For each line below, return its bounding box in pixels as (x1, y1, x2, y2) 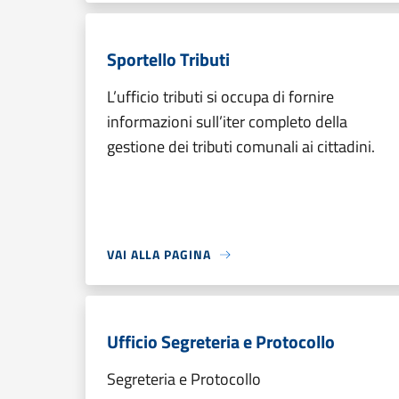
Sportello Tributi (107, 45, 230, 73)
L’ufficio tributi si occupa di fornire (107, 85, 334, 109)
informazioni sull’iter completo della (107, 110, 347, 134)
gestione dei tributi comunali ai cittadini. (107, 134, 375, 159)
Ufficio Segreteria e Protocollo (107, 328, 335, 355)
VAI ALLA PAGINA (107, 245, 211, 264)
